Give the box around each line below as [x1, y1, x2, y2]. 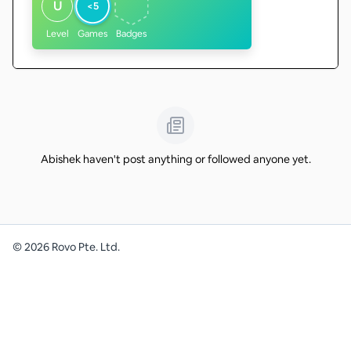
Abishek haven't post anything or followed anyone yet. [40, 152, 311, 166]
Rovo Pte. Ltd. [49, 239, 120, 254]
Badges [116, 27, 147, 40]
